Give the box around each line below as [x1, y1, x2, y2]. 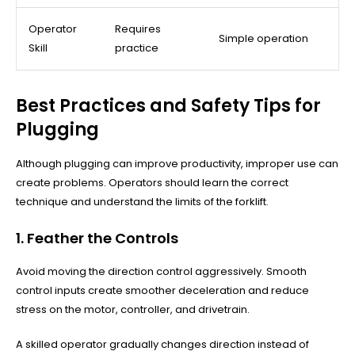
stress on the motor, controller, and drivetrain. [16, 301, 250, 317]
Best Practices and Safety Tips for [16, 93, 321, 118]
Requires [115, 21, 161, 36]
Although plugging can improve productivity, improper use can [16, 155, 338, 171]
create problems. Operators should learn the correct [16, 174, 288, 190]
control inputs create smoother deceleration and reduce [16, 282, 309, 298]
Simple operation [219, 30, 308, 46]
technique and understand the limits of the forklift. [16, 193, 269, 209]
